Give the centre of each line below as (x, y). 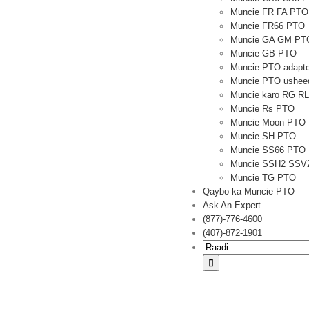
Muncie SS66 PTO (268, 150)
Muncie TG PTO (263, 178)
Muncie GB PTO (263, 53)
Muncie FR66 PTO (268, 26)
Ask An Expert (232, 205)
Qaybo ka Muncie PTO (249, 191)
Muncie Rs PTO (262, 109)
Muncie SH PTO (263, 136)
